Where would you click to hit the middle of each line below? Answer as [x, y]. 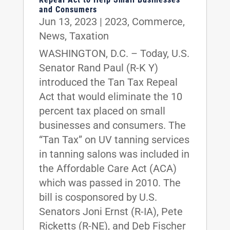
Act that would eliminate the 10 [110, 96]
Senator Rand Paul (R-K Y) [98, 68]
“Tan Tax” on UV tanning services [114, 139]
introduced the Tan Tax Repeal [108, 82]
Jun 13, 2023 [68, 21]
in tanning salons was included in [114, 154]
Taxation [89, 36]
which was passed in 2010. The [110, 183]
